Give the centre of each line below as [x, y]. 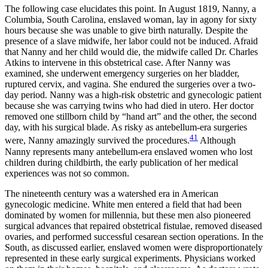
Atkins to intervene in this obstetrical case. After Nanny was [118, 63]
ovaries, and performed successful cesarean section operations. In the [134, 236]
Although [217, 141]
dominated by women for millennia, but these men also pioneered [128, 215]
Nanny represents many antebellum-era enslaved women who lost [129, 151]
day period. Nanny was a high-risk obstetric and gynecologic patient [133, 95]
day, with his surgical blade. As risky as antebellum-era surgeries [126, 127]
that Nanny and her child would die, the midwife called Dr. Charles [131, 52]
